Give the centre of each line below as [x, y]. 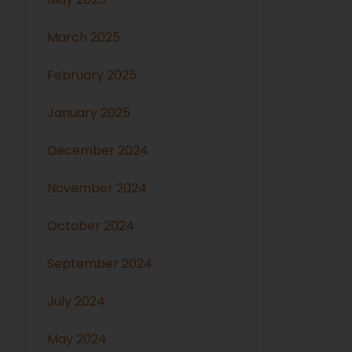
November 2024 [97, 188]
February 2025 [92, 75]
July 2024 [77, 301]
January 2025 [89, 112]
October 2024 [91, 225]
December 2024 [98, 150]
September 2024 [100, 263]
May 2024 [77, 339]
